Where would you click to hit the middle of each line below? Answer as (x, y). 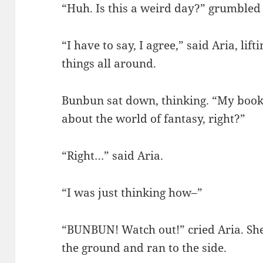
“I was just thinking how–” (132, 192)
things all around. (109, 63)
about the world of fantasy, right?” (154, 118)
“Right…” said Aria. (113, 155)
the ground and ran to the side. (144, 247)
